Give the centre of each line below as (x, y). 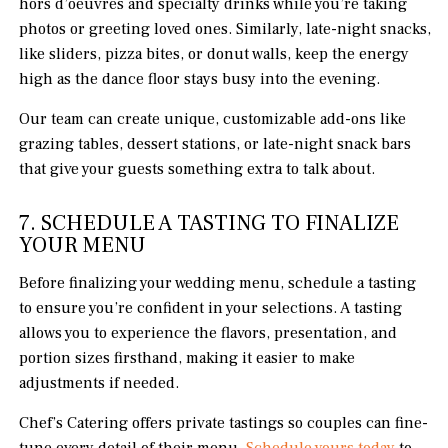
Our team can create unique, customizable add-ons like (213, 119)
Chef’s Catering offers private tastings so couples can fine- (224, 423)
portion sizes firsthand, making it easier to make (187, 358)
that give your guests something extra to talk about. (197, 169)
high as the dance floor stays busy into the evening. (200, 79)
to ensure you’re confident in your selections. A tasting (211, 308)
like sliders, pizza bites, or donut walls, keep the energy (214, 54)
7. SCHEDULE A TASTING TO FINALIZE (209, 223)
